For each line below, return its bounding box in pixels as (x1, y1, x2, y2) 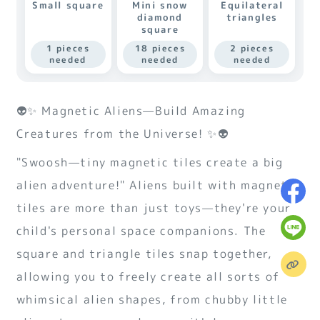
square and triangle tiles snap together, (16, 245, 272, 261)
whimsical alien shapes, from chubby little (16, 291, 288, 307)
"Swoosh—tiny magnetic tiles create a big (16, 154, 284, 170)
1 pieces (46, 41, 90, 54)
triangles (226, 11, 279, 24)
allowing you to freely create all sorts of (16, 268, 280, 284)
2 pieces (230, 41, 274, 54)
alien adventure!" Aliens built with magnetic (16, 176, 299, 193)
